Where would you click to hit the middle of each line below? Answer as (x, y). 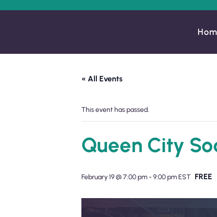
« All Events (102, 79)
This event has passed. (115, 110)
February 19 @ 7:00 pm (114, 177)
